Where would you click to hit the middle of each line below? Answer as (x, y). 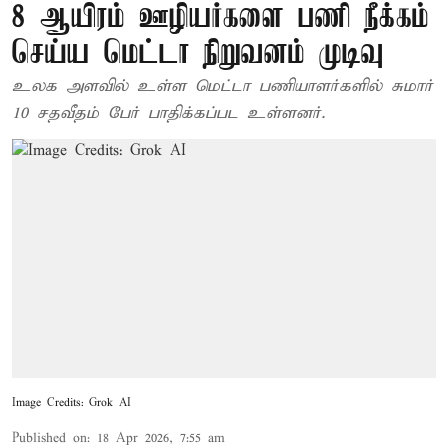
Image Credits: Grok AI (71, 402)
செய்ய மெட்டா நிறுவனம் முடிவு (198, 54)
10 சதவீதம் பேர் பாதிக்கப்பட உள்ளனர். (168, 113)
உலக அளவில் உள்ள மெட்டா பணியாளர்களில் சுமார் (222, 86)
